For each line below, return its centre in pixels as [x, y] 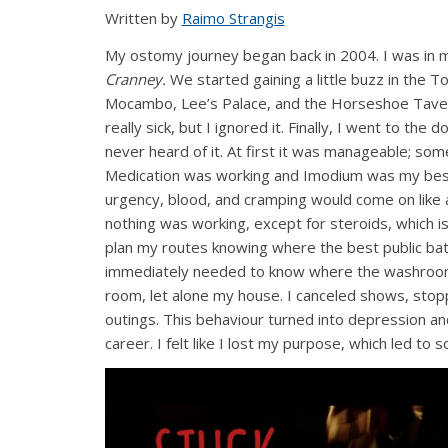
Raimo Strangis [233, 18]
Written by [143, 18]
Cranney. [135, 78]
